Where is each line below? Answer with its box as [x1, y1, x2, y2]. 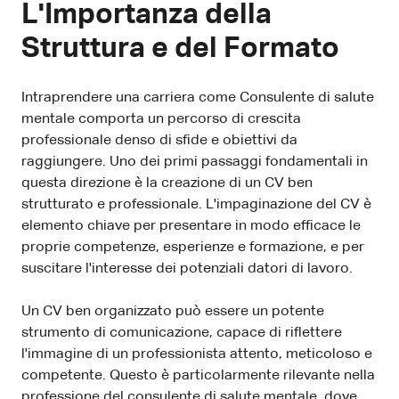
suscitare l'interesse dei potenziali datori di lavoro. [21, 261, 353, 276]
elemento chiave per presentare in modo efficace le [21, 218, 361, 233]
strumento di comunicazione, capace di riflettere [21, 325, 342, 340]
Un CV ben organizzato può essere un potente [21, 304, 324, 319]
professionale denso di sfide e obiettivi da [21, 133, 297, 148]
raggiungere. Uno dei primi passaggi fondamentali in [21, 154, 368, 169]
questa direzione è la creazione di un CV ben [21, 175, 313, 191]
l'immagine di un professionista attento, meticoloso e [21, 346, 372, 362]
